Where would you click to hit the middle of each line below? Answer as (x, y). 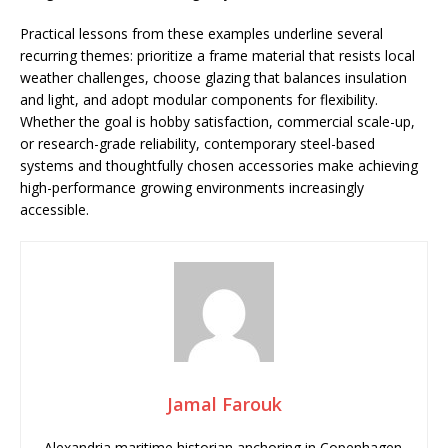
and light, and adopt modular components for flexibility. (199, 99)
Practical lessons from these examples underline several (201, 33)
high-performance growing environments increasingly (192, 187)
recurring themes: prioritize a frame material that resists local (217, 55)
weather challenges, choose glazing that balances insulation (213, 77)
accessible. (54, 209)
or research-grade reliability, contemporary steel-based (197, 143)
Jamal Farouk (224, 404)
